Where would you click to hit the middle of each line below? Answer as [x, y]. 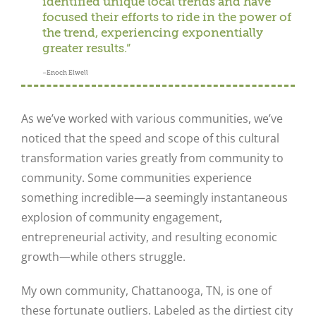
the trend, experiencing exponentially [153, 33]
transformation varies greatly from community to [152, 158]
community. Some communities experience [136, 178]
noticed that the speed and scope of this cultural [150, 139]
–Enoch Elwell [65, 73]
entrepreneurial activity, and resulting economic [149, 237]
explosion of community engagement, [122, 218]
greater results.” [86, 49]
